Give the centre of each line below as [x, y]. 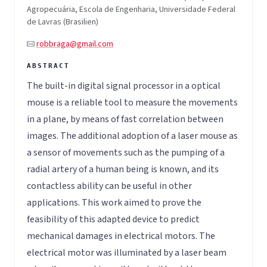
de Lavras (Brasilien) [63, 22]
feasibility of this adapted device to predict [113, 219]
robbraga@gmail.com [75, 44]
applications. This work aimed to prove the [114, 202]
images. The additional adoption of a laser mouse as [132, 136]
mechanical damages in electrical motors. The [121, 236]
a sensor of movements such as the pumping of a [126, 152]
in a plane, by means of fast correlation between [125, 119]
